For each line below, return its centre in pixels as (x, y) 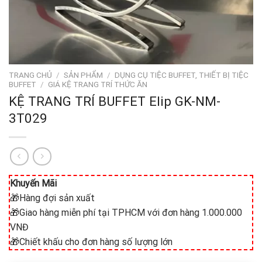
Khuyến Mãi (33, 184)
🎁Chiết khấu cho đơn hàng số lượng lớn (91, 242)
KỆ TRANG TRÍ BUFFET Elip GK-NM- (115, 101)
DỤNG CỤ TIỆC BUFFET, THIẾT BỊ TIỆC (182, 75)
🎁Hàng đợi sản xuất (52, 198)
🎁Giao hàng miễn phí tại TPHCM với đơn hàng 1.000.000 (126, 213)
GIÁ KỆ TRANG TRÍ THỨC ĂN (98, 84)
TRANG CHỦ (30, 75)
